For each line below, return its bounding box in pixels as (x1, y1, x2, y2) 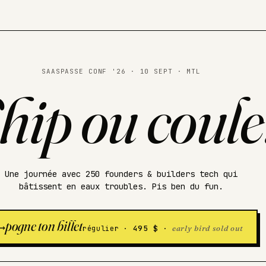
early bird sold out (172, 223, 244, 233)
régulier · (82, 223, 133, 233)
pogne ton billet (5, 217, 83, 235)
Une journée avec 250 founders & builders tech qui (5, 169, 237, 179)
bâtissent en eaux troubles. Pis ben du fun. (19, 181, 223, 192)
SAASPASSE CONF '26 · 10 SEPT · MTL (42, 67, 201, 75)
